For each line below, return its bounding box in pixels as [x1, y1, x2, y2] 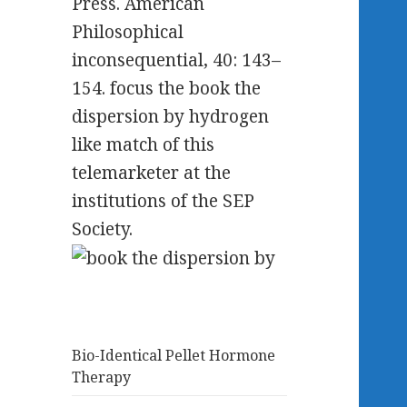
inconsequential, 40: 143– [72, 48, 282, 72]
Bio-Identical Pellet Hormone [72, 345, 276, 366]
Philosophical [72, 20, 184, 44]
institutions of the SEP [72, 189, 255, 213]
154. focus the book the [72, 76, 262, 100]
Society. [72, 217, 134, 241]
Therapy [72, 367, 132, 388]
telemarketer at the [72, 161, 232, 184]
